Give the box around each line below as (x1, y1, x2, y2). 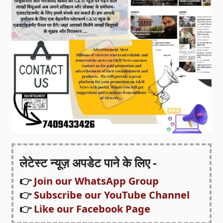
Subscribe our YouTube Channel (34, 188, 190, 202)
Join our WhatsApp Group (34, 174, 159, 188)
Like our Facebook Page (34, 202, 151, 216)
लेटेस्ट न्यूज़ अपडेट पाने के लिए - (19, 154, 157, 171)
